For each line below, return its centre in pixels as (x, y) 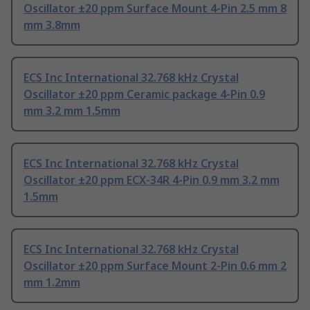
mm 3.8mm (52, 25)
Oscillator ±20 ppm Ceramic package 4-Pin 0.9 (144, 94)
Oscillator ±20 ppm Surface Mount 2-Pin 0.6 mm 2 (155, 266)
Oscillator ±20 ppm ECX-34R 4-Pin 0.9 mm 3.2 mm (152, 180)
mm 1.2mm (52, 283)
